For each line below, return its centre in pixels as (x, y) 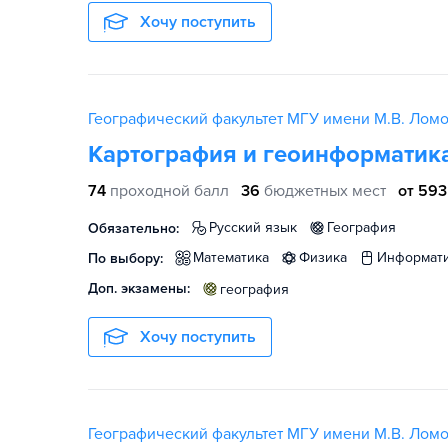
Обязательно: (133, 228)
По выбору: (125, 258)
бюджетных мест (325, 191)
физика (328, 257)
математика (236, 257)
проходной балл (169, 191)
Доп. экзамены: (139, 288)
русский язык (257, 227)
